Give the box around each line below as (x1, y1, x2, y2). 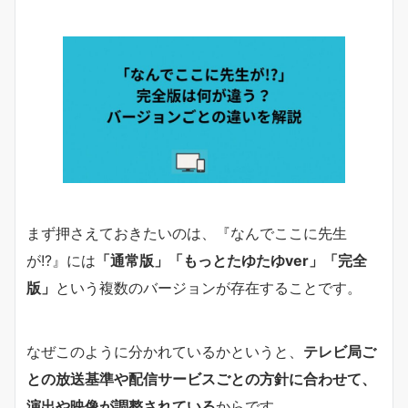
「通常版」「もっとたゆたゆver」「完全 (96, 250, 367, 270)
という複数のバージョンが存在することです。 (56, 278, 362, 297)
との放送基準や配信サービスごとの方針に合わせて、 (26, 369, 376, 388)
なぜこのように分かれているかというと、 (26, 342, 303, 361)
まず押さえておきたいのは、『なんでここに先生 (26, 223, 347, 242)
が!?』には (26, 250, 96, 270)
